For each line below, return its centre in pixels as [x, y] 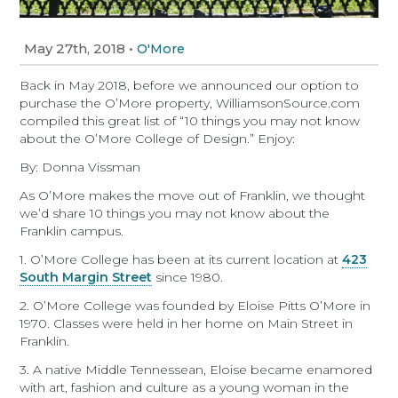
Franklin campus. [72, 231]
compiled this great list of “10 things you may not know [190, 121]
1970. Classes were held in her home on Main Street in [187, 323]
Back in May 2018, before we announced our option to [190, 85]
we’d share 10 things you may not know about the [175, 213]
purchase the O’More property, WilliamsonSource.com [190, 103]
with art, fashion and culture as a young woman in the [185, 387]
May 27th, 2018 [74, 48]
